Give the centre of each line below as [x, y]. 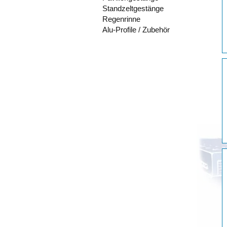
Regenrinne [121, 19]
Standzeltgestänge [133, 9]
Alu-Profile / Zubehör [136, 30]
